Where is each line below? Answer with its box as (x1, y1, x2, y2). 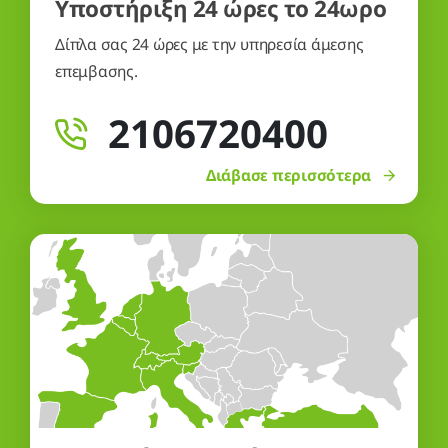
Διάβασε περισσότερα (205, 164, 372, 187)
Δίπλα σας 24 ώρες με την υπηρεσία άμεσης (55, 33, 364, 56)
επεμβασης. (55, 60, 138, 83)
